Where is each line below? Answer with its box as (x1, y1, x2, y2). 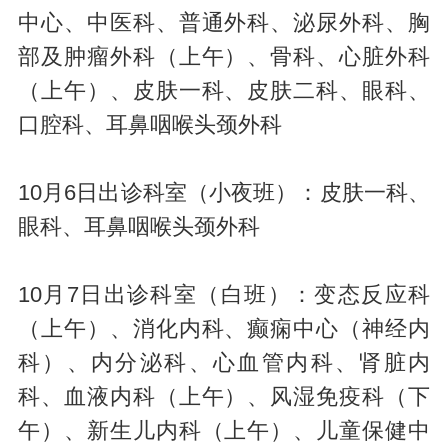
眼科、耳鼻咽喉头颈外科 (17, 214, 260, 239)
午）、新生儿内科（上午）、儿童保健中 (17, 418, 431, 443)
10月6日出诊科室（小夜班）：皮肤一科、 (17, 180, 431, 205)
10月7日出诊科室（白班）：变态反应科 (17, 282, 431, 307)
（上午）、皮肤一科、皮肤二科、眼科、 (17, 78, 431, 103)
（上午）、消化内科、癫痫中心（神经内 (17, 316, 431, 341)
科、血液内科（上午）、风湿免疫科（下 (17, 384, 431, 409)
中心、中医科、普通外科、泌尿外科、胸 (17, 10, 431, 35)
